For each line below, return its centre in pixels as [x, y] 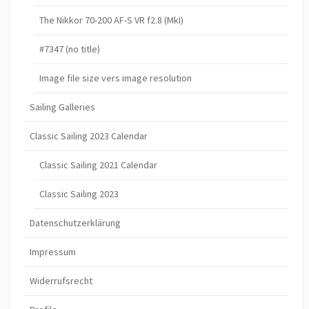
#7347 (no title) [70, 49]
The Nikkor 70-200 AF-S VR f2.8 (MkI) [112, 20]
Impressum [53, 251]
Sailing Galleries [62, 107]
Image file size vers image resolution [116, 78]
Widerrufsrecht [61, 280]
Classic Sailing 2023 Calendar [89, 136]
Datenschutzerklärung [75, 222]
